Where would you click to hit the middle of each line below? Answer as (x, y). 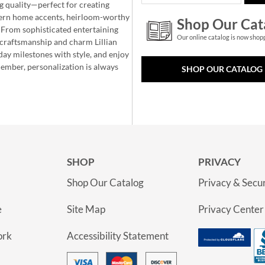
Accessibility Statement (118, 236)
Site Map (86, 209)
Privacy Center (231, 209)
